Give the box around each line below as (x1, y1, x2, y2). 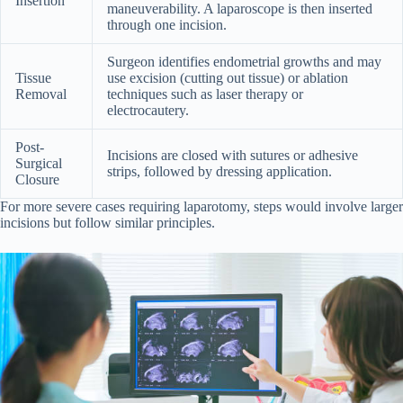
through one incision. (107, 16, 227, 32)
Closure (15, 171, 59, 187)
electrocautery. (107, 102, 189, 118)
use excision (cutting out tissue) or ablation (107, 69, 348, 85)
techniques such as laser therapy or (107, 85, 303, 102)
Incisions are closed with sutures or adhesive (107, 147, 358, 163)
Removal (15, 85, 67, 102)
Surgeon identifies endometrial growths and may (107, 53, 381, 69)
